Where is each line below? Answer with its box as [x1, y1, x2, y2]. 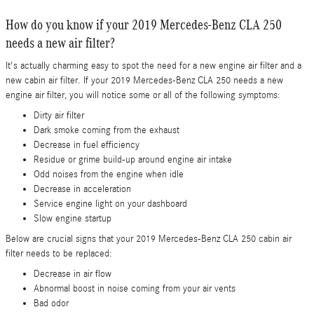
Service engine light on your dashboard [34, 198, 187, 210]
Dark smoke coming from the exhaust [34, 125, 179, 136]
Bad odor [34, 298, 69, 309]
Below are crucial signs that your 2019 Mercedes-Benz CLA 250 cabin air [6, 233, 292, 245]
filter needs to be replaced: [6, 248, 112, 259]
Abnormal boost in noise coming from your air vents [34, 283, 235, 294]
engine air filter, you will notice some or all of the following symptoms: [6, 90, 280, 101]
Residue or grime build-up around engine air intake [34, 154, 232, 165]
